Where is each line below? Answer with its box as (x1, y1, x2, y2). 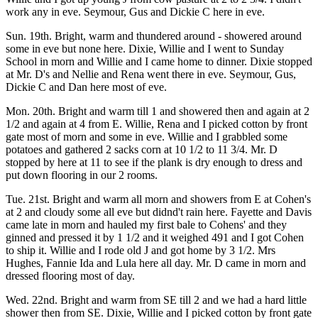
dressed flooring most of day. (6, 270, 135, 282)
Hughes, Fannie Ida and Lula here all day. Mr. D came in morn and (6, 257, 306, 269)
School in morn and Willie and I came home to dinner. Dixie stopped (6, 55, 312, 67)
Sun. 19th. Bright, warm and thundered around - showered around (6, 30, 302, 42)
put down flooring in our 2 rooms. (6, 169, 158, 181)
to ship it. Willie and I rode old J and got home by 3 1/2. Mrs (6, 244, 275, 256)
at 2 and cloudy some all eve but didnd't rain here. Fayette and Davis (6, 206, 312, 218)
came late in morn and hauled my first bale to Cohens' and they (6, 219, 287, 231)
